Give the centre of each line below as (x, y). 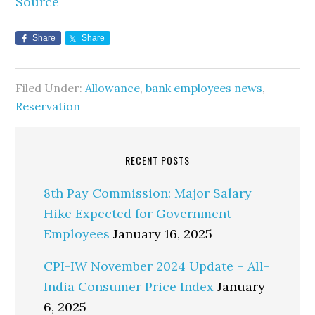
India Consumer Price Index (129, 287)
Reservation (48, 106)
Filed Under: (51, 88)
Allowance (113, 88)
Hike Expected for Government (138, 213)
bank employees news (204, 88)
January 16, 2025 (163, 234)
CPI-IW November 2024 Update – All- (157, 266)
